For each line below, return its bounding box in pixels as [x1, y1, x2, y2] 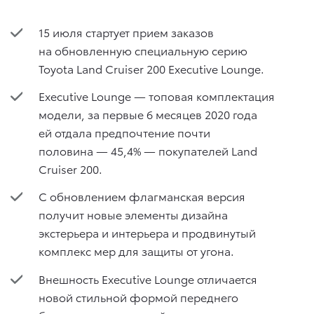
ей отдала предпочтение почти [39, 124, 210, 141]
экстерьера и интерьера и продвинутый [39, 224, 256, 241]
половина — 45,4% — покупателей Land [39, 142, 257, 159]
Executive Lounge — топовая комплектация [39, 88, 275, 104]
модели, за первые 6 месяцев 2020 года [39, 106, 257, 123]
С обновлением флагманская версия [39, 188, 245, 205]
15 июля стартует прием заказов [39, 23, 214, 40]
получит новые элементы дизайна [39, 206, 228, 223]
